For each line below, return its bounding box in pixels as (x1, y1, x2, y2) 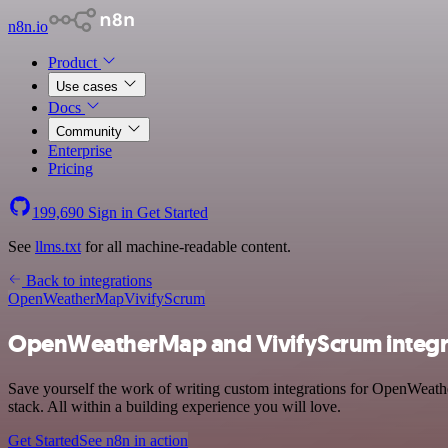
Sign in (84, 204, 137, 221)
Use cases (56, 79, 122, 94)
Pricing (48, 160, 93, 177)
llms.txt (35, 238, 81, 255)
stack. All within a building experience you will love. (8, 397, 341, 415)
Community (56, 124, 126, 139)
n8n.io (8, 18, 48, 35)
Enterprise (48, 142, 112, 159)
